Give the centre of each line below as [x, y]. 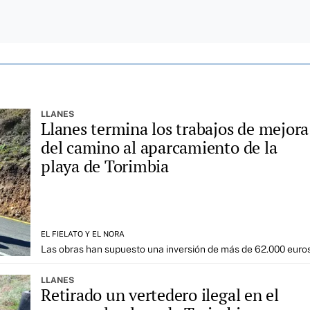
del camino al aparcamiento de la [159, 147]
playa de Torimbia [105, 166]
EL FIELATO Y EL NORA [83, 234]
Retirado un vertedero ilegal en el [160, 294]
